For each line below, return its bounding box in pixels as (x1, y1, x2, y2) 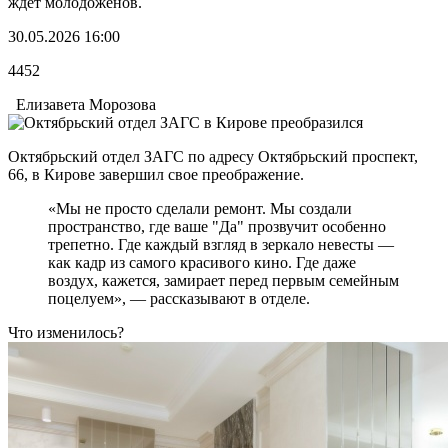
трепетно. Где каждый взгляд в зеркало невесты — (48, 235, 394, 253)
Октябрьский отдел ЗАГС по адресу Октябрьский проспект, (8, 147, 418, 165)
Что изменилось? (8, 323, 124, 341)
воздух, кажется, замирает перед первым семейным (48, 271, 399, 289)
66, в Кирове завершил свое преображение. (8, 165, 308, 183)
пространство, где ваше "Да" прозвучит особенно (48, 217, 386, 235)
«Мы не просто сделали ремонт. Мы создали (48, 199, 352, 217)
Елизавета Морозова (8, 95, 156, 113)
